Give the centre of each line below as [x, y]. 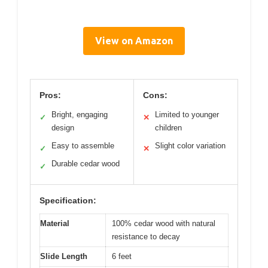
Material [55, 223]
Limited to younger [187, 114]
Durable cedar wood [86, 163]
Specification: [68, 200]
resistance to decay [146, 236]
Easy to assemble [83, 145]
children [168, 127]
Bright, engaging [80, 114]
